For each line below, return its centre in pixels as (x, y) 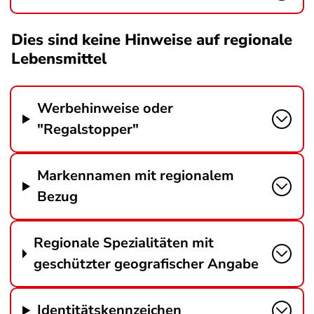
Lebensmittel (59, 59)
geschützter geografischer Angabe (146, 264)
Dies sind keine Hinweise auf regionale (152, 40)
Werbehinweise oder (105, 108)
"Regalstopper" (88, 129)
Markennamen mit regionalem (135, 176)
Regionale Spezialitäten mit (123, 243)
